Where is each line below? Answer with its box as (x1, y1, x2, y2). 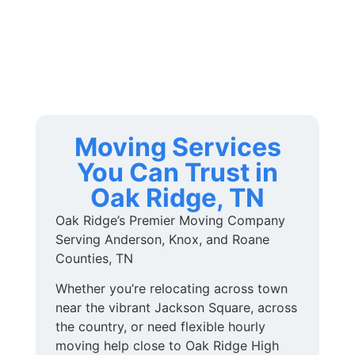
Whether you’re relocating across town (55, 281, 288, 297)
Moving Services (74, 131, 281, 162)
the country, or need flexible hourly (55, 319, 265, 335)
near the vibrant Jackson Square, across (55, 300, 297, 316)
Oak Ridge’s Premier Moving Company (55, 212, 285, 228)
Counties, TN (55, 250, 133, 266)
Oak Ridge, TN (90, 181, 265, 213)
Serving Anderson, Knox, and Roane (55, 231, 269, 247)
